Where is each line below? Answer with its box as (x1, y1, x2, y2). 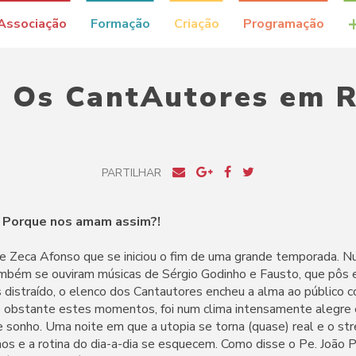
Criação (173, 15, 219, 33)
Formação (90, 15, 150, 33)
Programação (242, 15, 324, 33)
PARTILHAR (102, 165, 161, 180)
